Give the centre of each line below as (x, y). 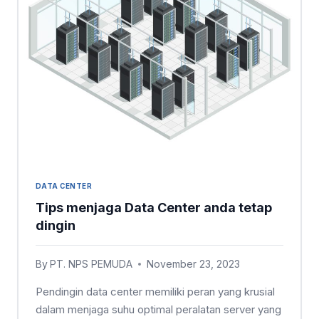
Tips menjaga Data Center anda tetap (154, 207)
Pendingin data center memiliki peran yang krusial (155, 291)
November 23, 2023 (194, 263)
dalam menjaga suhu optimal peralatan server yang (158, 309)
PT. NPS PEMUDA (91, 263)
